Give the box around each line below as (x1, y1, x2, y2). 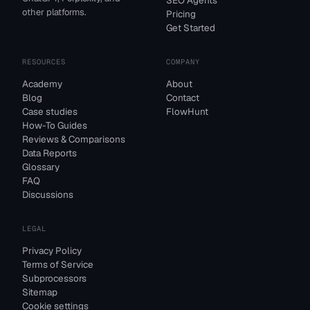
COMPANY (166, 57, 201, 66)
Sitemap (22, 286, 57, 298)
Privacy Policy (22, 244, 82, 257)
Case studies (22, 105, 77, 118)
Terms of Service (22, 258, 93, 271)
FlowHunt (166, 105, 208, 118)
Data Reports (22, 147, 77, 159)
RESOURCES (22, 57, 66, 66)
